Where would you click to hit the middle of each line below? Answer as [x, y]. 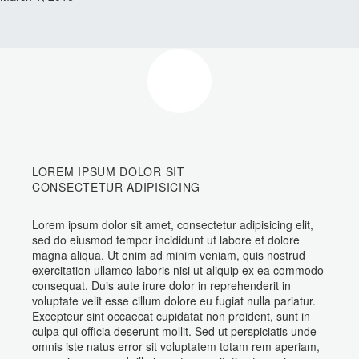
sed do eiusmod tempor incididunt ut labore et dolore [166, 240]
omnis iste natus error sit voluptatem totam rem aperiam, [176, 346]
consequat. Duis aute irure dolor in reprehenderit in [161, 285]
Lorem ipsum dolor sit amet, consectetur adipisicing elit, [173, 224]
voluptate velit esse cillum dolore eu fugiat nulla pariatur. [174, 301]
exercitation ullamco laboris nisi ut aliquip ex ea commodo [178, 270]
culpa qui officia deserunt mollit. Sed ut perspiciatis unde [174, 331]
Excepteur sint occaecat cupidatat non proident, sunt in [171, 316]
